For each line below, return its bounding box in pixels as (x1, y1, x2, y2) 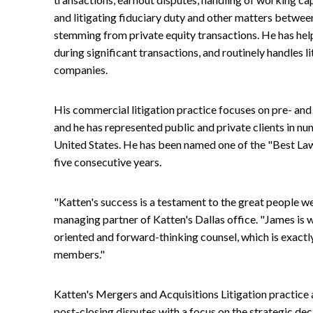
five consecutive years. (54, 154, 161, 168)
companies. (54, 62, 108, 76)
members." (54, 247, 105, 261)
